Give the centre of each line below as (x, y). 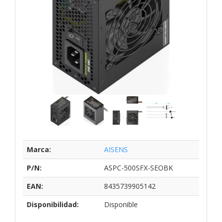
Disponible (121, 204)
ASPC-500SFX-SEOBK (139, 167)
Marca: (39, 149)
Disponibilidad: (53, 204)
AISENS (116, 149)
